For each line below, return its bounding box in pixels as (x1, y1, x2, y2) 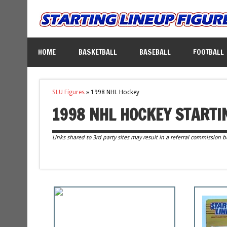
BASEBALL (139, 46, 171, 57)
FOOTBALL (193, 46, 224, 57)
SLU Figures (52, 89, 85, 96)
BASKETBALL (78, 46, 117, 57)
